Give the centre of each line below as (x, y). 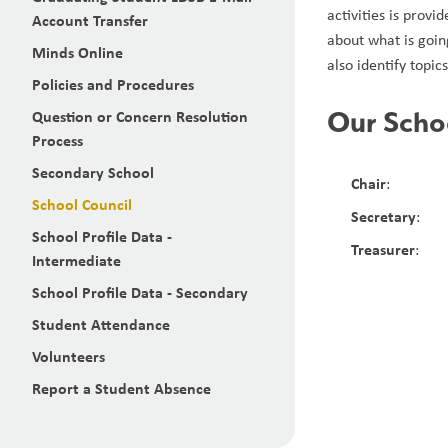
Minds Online (77, 52)
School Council (82, 204)
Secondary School (93, 172)
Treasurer (383, 249)
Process (57, 140)
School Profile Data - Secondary (140, 292)
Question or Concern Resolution (140, 116)
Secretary (384, 216)
